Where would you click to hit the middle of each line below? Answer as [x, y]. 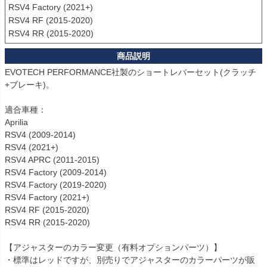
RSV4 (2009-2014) [40, 135]
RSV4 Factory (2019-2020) [56, 185]
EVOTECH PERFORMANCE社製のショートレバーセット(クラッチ [131, 72]
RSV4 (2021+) [32, 148]
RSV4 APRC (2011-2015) [52, 160]
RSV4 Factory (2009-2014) [56, 173]
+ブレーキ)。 [30, 85]
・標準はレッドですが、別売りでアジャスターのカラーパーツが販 [130, 260]
